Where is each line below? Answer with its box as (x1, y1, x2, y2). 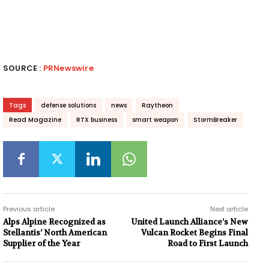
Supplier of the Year (3, 238, 80, 249)
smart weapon (132, 115, 178, 124)
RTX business (76, 115, 117, 124)
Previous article (3, 204, 55, 214)
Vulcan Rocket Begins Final (141, 227, 248, 238)
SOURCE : (3, 62, 43, 74)
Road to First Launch (167, 238, 248, 249)
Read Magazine (9, 115, 61, 124)
